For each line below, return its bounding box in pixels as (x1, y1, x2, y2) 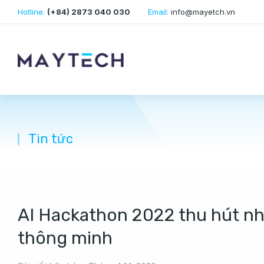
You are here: (108, 136, 170, 148)
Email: (148, 6, 171, 16)
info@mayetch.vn (171, 6, 235, 16)
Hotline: (18, 6, 47, 16)
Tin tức (28, 131, 73, 147)
